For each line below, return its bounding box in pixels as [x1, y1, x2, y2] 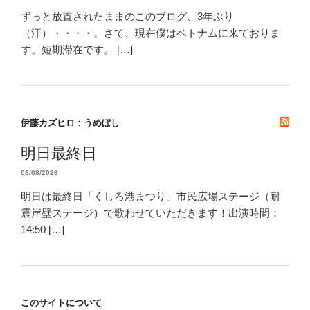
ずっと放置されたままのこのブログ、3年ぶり [21, 10, 234, 22]
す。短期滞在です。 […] [21, 43, 133, 55]
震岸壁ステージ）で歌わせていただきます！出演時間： [21, 206, 280, 219]
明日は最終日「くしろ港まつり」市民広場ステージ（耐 [21, 190, 280, 202]
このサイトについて [21, 298, 102, 309]
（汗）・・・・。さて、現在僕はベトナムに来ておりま [21, 26, 280, 39]
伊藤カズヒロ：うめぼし [21, 118, 120, 129]
